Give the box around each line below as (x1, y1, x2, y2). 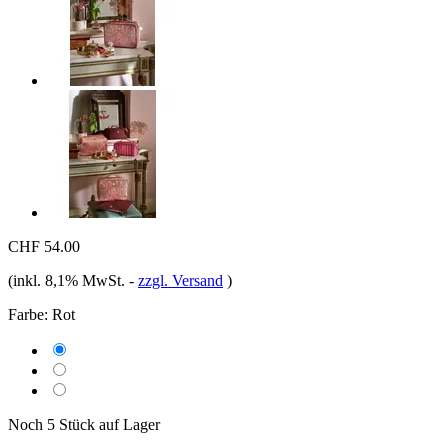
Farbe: (8, 305, 48, 323)
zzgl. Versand (138, 271, 223, 289)
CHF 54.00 (8, 237, 80, 255)
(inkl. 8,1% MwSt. (8, 271, 129, 289)
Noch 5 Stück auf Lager (8, 415, 160, 433)
